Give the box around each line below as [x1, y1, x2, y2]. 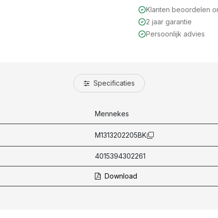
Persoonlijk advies [146, 30, 205, 38]
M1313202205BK [95, 130, 146, 139]
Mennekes [95, 109, 129, 118]
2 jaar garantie [146, 18, 192, 26]
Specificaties [91, 79, 135, 88]
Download [103, 172, 137, 181]
